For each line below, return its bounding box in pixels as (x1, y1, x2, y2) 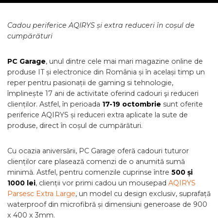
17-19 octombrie (102, 100, 161, 109)
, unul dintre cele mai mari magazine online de (46, 57, 203, 66)
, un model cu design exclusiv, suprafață (75, 189, 211, 198)
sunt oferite (161, 100, 203, 109)
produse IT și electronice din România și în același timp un (7, 68, 205, 76)
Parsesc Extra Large (7, 189, 75, 198)
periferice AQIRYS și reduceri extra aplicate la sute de (7, 110, 188, 119)
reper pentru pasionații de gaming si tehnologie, (7, 78, 173, 87)
